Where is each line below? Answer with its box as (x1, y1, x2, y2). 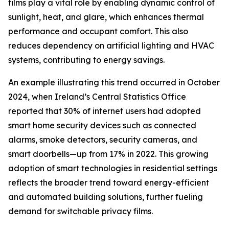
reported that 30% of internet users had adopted (8, 106, 201, 117)
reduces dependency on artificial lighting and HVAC (8, 40, 214, 51)
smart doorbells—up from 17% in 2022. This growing (8, 149, 209, 159)
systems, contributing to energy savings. (8, 55, 165, 65)
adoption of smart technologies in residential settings (8, 163, 217, 174)
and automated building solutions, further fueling (8, 192, 203, 202)
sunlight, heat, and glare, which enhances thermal (8, 12, 204, 22)
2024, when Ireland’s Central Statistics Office (8, 91, 186, 102)
